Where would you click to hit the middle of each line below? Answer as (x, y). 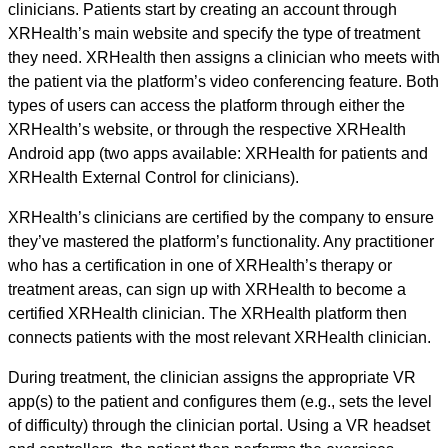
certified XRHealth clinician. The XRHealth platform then (207, 314)
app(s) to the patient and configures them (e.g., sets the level (220, 402)
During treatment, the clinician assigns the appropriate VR (212, 378)
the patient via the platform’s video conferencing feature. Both (223, 82)
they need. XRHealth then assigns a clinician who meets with (224, 58)
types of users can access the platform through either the (206, 106)
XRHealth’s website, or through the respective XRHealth (207, 130)
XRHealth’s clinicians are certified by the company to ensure (221, 218)
